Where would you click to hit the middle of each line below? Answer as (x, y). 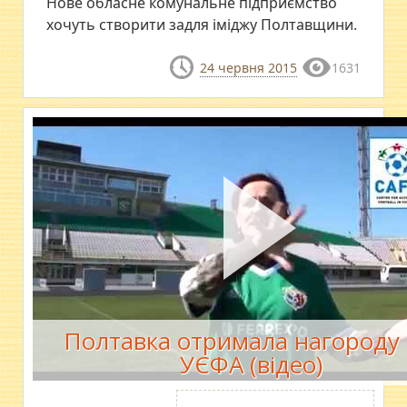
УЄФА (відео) (251, 365)
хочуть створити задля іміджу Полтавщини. (202, 25)
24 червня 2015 (248, 68)
